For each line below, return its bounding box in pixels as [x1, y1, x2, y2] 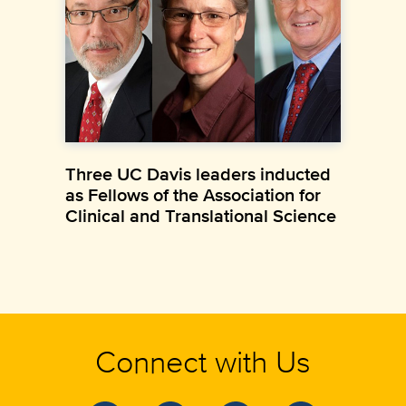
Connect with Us [95, 338, 311, 383]
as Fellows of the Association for [65, 180, 321, 208]
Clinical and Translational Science [65, 201, 336, 229]
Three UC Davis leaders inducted [65, 159, 331, 188]
